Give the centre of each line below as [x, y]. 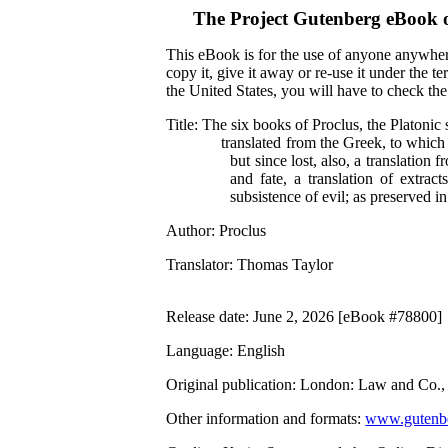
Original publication [229, 384]
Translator [198, 264]
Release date [206, 316]
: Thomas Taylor [281, 264]
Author [189, 230]
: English [257, 350]
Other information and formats [262, 418]
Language [198, 350]
